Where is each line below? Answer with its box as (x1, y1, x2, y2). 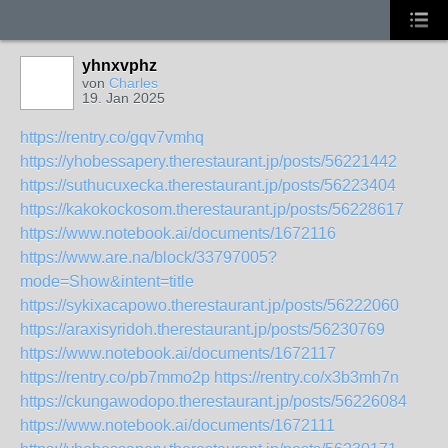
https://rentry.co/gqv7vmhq (20, 129, 204, 146)
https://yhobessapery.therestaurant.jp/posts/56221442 (20, 153, 397, 170)
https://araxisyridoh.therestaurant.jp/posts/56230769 (20, 321, 385, 338)
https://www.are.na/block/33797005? (20, 249, 277, 266)
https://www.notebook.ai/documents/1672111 (20, 417, 335, 434)
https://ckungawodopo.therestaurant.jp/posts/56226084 (20, 393, 407, 410)
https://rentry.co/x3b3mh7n (214, 369, 399, 386)
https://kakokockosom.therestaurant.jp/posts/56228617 (20, 201, 404, 218)
